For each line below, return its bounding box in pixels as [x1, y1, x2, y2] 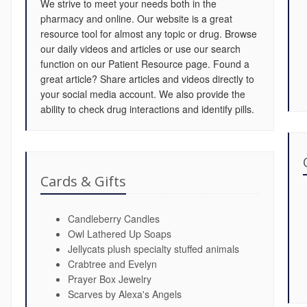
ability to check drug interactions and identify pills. [40, 102, 254, 116]
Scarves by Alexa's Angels [68, 287, 182, 301]
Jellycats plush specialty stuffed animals [68, 242, 239, 256]
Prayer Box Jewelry [68, 272, 151, 286]
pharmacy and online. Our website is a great [40, 12, 232, 25]
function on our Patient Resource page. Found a [40, 57, 249, 71]
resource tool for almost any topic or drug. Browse [40, 27, 257, 40]
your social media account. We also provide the [40, 87, 245, 101]
